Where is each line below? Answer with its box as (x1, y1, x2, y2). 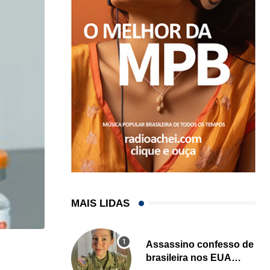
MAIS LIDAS (71, 197, 130, 209)
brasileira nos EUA (146, 252, 231, 263)
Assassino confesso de (146, 239, 254, 250)
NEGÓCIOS (45, 249, 85, 258)
